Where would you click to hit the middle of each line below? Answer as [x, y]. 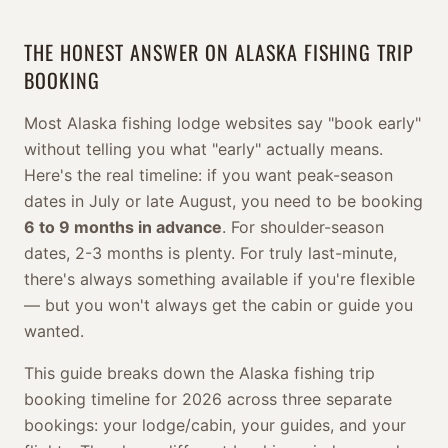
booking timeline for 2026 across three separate [208, 399]
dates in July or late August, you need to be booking [223, 201]
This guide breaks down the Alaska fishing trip [199, 373]
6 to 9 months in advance [123, 227]
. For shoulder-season [303, 227]
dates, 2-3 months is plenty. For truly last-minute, [210, 253]
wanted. [54, 331]
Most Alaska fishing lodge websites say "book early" [222, 123]
